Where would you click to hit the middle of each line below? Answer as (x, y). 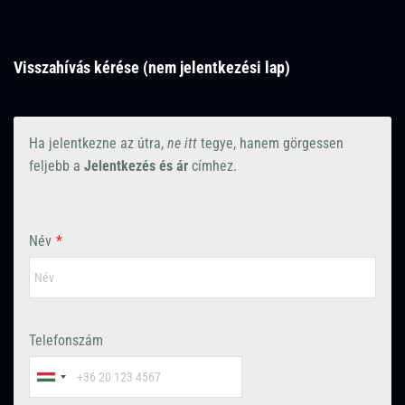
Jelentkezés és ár (136, 166)
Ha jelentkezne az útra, (98, 144)
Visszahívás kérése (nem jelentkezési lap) (152, 68)
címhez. (212, 166)
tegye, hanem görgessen (270, 144)
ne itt (182, 144)
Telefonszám (66, 341)
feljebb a (57, 166)
